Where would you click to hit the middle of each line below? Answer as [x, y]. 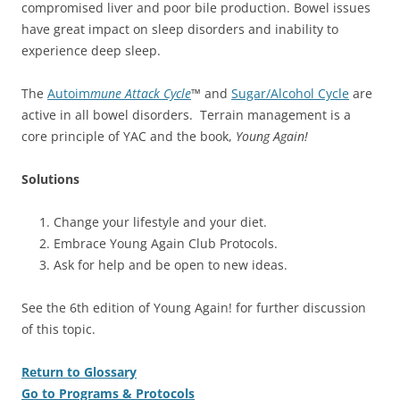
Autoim [69, 93]
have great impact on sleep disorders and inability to [180, 29]
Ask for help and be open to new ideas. [171, 264]
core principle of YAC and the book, [129, 136]
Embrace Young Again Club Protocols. [166, 243]
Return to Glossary [79, 371]
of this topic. [58, 329]
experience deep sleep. [91, 50]
